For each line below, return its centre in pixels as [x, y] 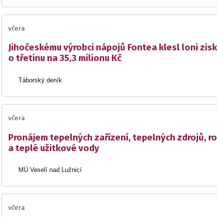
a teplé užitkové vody [54, 148]
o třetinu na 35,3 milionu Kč [65, 58]
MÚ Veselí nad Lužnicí [50, 170]
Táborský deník [40, 80]
